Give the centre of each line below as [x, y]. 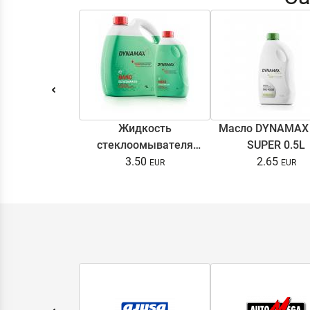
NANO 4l [145, 178]
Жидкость [145, 128]
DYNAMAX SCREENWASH [145, 162]
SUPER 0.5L [276, 145]
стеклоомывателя [145, 145]
